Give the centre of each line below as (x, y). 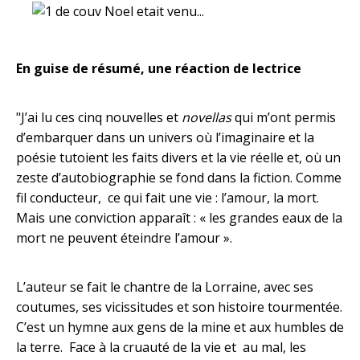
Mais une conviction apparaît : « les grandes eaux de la (179, 218)
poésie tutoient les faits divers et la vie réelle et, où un (178, 157)
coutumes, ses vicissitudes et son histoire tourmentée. (179, 307)
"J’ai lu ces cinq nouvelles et (99, 117)
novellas (207, 117)
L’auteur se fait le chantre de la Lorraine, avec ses (165, 287)
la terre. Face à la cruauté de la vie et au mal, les (161, 347)
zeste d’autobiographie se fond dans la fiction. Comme (179, 178)
